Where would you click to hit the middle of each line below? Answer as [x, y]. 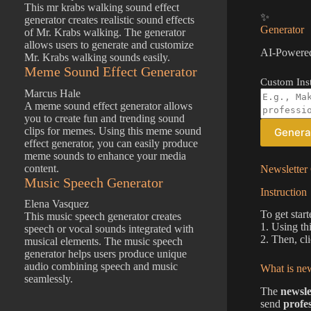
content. [42, 168]
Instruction [283, 192]
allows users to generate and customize [109, 45]
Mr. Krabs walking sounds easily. [97, 58]
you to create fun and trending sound [104, 118]
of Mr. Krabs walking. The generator [105, 33]
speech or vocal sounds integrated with [109, 229]
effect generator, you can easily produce [111, 143]
